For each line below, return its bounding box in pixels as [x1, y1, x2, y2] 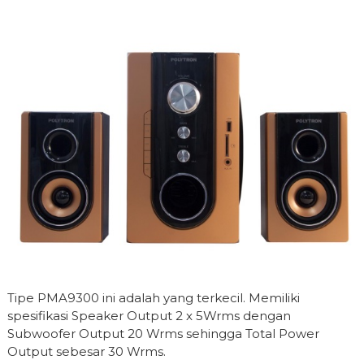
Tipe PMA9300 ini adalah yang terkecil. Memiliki [6, 290, 300, 306]
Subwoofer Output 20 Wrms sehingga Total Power [6, 326, 319, 342]
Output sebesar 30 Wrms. [6, 344, 166, 360]
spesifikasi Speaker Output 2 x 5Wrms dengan [6, 308, 291, 324]
